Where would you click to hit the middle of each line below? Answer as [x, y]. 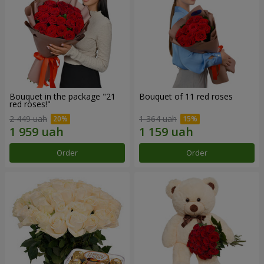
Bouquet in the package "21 [62, 96]
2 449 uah [28, 119]
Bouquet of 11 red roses [186, 96]
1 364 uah [158, 119]
